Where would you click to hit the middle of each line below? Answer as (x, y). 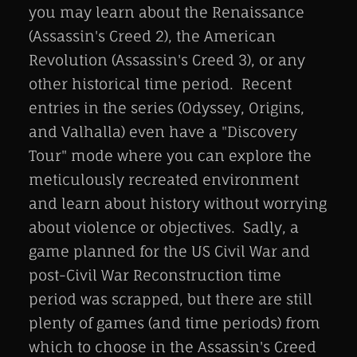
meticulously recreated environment (164, 180)
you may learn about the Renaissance (167, 12)
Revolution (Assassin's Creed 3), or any (167, 60)
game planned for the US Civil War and (169, 251)
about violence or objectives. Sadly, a (164, 228)
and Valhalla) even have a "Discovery (163, 132)
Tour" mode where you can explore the (170, 156)
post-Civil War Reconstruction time (155, 275)
